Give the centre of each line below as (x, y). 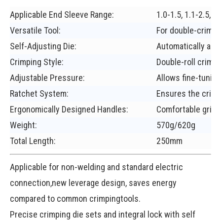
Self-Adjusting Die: (43, 46)
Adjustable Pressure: (48, 78)
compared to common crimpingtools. (75, 199)
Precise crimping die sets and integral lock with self (103, 215)
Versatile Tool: (35, 31)
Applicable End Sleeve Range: (62, 15)
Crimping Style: (37, 62)
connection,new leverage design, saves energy (93, 183)
